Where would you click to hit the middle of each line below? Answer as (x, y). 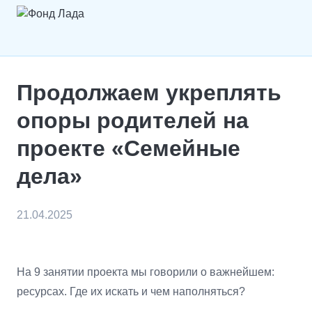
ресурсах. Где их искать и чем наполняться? (131, 291)
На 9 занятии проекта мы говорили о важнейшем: (146, 272)
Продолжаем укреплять (149, 93)
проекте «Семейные (128, 148)
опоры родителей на (133, 120)
